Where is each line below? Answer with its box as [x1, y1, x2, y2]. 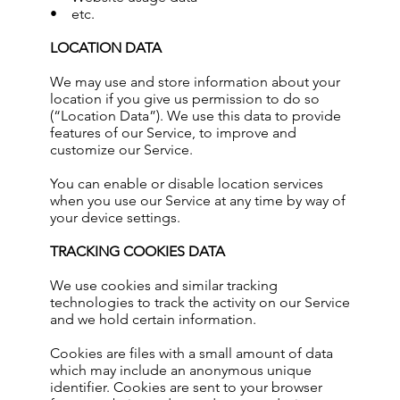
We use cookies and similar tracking [50, 277, 278, 294]
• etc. [50, 5, 95, 22]
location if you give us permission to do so [50, 90, 320, 107]
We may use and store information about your [50, 73, 340, 90]
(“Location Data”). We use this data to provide [50, 107, 341, 124]
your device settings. [50, 209, 180, 226]
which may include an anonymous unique [50, 362, 312, 379]
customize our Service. [50, 141, 193, 158]
